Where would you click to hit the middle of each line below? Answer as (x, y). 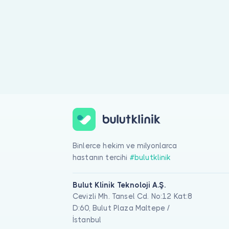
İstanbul (87, 220)
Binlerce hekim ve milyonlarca (125, 145)
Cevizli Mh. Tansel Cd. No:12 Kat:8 (133, 197)
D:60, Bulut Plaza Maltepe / (121, 208)
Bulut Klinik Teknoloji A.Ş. (119, 185)
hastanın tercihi (101, 157)
